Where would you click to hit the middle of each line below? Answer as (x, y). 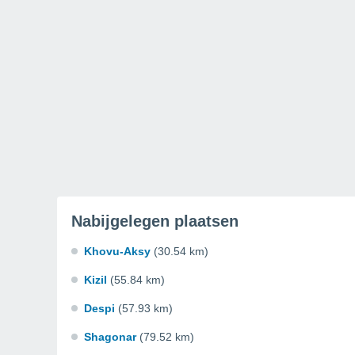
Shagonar (110, 337)
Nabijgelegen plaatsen (155, 221)
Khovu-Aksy (117, 251)
